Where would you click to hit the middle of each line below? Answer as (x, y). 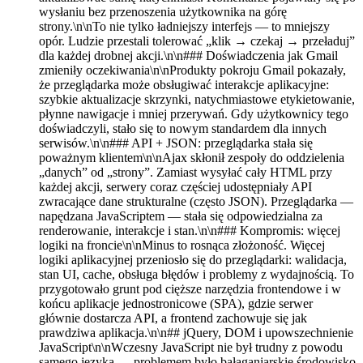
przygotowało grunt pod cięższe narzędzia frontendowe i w (190, 288)
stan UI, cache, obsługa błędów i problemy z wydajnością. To (196, 274)
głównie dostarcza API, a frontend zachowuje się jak (173, 318)
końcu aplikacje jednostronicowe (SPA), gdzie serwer (176, 303)
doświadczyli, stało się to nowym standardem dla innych (183, 128)
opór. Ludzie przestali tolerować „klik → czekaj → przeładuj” (197, 41)
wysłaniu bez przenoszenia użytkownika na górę (163, 11)
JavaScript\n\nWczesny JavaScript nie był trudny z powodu (191, 347)
